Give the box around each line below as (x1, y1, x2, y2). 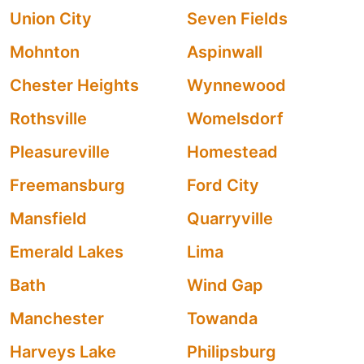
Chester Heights (10, 76, 139, 95)
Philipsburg (187, 342, 276, 362)
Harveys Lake (10, 342, 116, 362)
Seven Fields (187, 9, 288, 28)
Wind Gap (187, 275, 263, 295)
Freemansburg (10, 175, 125, 195)
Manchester (10, 309, 104, 328)
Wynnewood (187, 76, 286, 95)
